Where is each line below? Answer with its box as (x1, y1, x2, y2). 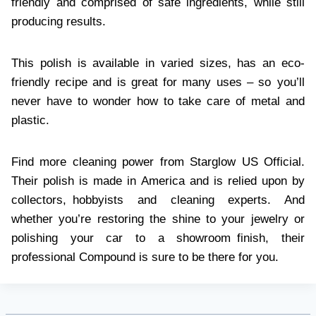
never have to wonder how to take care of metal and (11, 95, 305, 109)
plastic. (11, 114, 49, 128)
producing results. (11, 15, 106, 29)
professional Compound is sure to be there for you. (11, 250, 279, 265)
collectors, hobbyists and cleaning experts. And (11, 193, 305, 207)
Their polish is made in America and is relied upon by (11, 174, 305, 188)
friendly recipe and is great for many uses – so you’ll (11, 75, 305, 90)
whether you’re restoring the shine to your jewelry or (11, 212, 305, 226)
